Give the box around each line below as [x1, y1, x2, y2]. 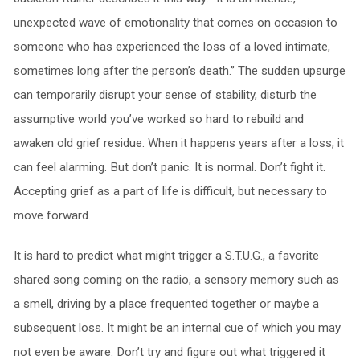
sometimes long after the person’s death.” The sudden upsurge [13, 63, 346, 79]
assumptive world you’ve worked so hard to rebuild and [13, 112, 304, 127]
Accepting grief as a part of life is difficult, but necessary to [13, 184, 327, 199]
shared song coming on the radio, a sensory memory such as [13, 272, 339, 288]
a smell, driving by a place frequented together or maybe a [13, 297, 319, 312]
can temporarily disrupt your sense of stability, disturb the [13, 88, 317, 103]
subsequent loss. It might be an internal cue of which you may [13, 321, 341, 336]
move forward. [13, 208, 91, 223]
